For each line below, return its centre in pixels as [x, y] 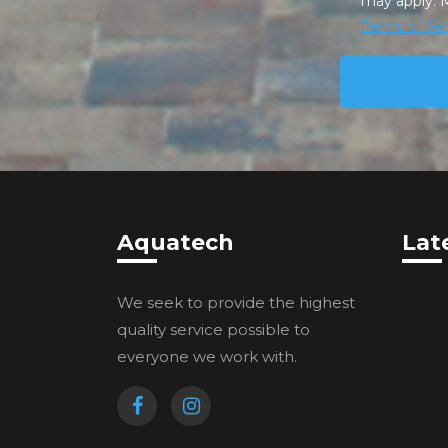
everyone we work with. [207, 356]
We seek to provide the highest [236, 302]
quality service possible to [213, 329]
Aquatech [175, 242]
